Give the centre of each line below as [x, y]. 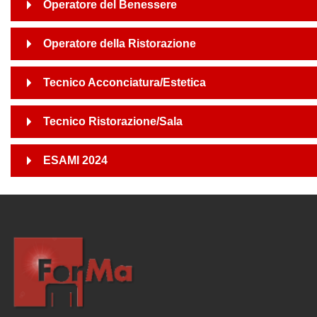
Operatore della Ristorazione [120, 44]
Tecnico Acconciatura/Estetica [125, 82]
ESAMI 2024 [75, 160]
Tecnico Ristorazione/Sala [113, 121]
